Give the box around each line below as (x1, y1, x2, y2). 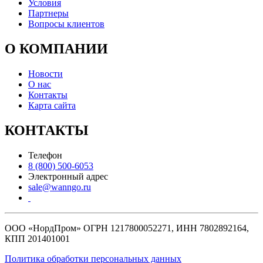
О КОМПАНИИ (5, 41, 108, 57)
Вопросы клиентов (28, 19, 104, 29)
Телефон (28, 150, 62, 160)
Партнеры (28, 8, 69, 19)
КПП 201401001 (5, 234, 70, 244)
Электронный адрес (28, 171, 108, 181)
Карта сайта (28, 100, 76, 111)
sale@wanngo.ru (28, 182, 91, 192)
